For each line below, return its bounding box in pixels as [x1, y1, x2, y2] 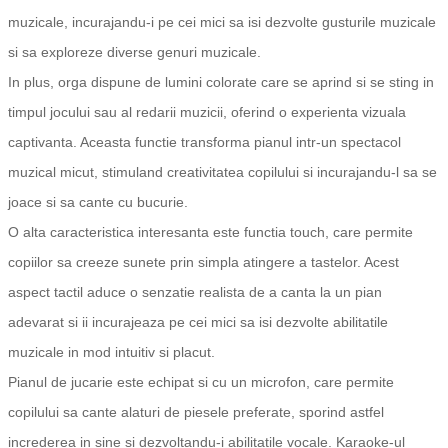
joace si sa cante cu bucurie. [8, 194, 188, 211]
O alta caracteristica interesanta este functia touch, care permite [8, 224, 413, 241]
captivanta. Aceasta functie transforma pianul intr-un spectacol [8, 134, 401, 151]
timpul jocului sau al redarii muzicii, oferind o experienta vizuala [8, 104, 406, 121]
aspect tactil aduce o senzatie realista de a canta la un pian [8, 284, 382, 301]
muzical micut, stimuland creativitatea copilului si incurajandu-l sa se [8, 164, 437, 181]
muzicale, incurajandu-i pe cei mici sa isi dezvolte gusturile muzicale [8, 14, 436, 31]
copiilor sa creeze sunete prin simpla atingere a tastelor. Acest [8, 254, 399, 271]
